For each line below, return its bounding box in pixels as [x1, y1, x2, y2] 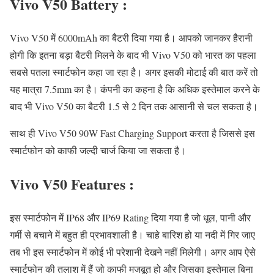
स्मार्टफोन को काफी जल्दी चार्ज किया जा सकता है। [10, 143, 186, 157]
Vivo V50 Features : [10, 172, 134, 194]
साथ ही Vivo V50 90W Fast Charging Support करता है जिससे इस [10, 126, 255, 139]
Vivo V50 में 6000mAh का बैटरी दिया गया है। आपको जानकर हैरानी [10, 31, 253, 44]
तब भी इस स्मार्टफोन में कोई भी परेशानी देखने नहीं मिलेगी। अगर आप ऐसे [10, 245, 256, 258]
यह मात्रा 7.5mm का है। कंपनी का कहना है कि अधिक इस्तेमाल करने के [10, 82, 260, 95]
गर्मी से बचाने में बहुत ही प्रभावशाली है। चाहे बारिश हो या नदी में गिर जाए [10, 228, 255, 241]
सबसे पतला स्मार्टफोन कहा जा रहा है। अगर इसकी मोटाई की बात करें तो [10, 65, 258, 78]
